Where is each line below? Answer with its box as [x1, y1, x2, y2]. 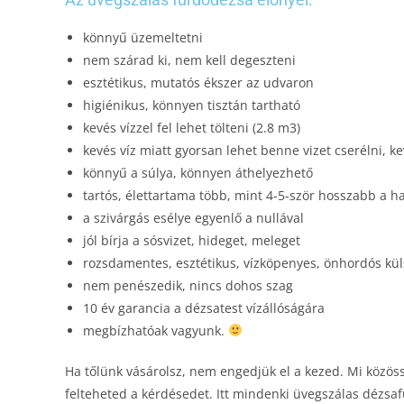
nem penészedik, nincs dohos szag [83, 277, 293, 294]
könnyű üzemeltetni [83, 29, 203, 46]
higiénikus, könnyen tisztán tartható [83, 96, 300, 114]
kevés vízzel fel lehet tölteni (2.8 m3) [83, 119, 300, 136]
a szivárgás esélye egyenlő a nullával [83, 209, 304, 226]
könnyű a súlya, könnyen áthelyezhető [83, 164, 313, 181]
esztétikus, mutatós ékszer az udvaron [83, 74, 314, 91]
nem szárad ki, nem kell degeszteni [83, 51, 296, 69]
